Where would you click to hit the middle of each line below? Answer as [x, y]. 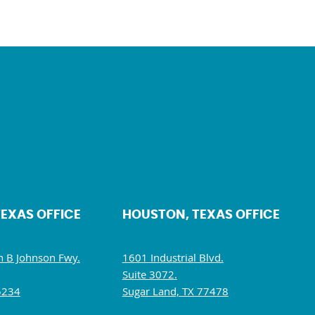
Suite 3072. [149, 274]
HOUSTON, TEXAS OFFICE [201, 215]
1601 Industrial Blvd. [173, 257]
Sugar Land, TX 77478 [175, 291]
